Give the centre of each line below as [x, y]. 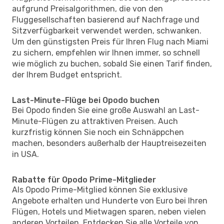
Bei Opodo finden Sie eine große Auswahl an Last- [106, 110]
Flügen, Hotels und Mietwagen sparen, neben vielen [109, 211]
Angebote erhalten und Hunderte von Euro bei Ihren [110, 200]
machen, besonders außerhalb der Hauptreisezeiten [109, 143]
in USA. [25, 154]
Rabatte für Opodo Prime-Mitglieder [84, 179]
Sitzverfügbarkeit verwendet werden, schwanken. [107, 30]
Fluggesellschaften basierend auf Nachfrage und [106, 19]
